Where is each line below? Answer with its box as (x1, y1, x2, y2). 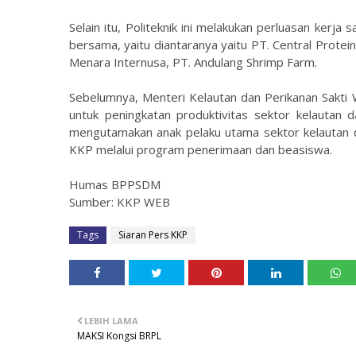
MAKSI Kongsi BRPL (77, 329, 161, 342)
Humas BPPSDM (69, 176, 161, 192)
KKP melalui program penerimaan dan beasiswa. (69, 141, 332, 157)
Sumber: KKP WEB (69, 194, 170, 210)
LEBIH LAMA (84, 315, 138, 327)
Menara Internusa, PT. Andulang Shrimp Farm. (69, 54, 317, 70)
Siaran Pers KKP (118, 228, 188, 242)
